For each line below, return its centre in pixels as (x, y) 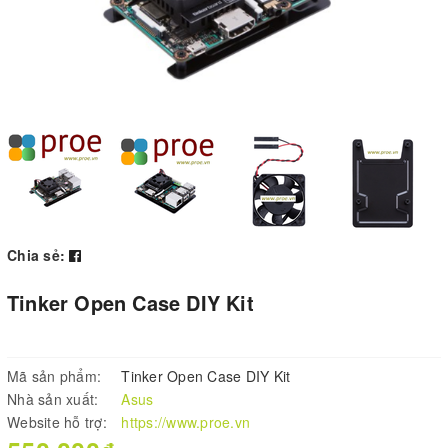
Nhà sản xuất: (53, 398)
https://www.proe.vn (185, 421)
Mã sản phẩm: (54, 375)
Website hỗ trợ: (57, 421)
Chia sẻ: (36, 254)
